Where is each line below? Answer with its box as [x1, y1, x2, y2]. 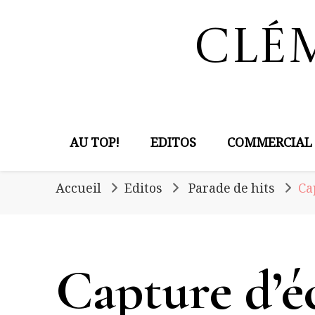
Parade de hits [188, 180, 275, 201]
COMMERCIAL [227, 134, 312, 155]
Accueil [56, 180, 101, 201]
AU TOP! [70, 134, 120, 155]
